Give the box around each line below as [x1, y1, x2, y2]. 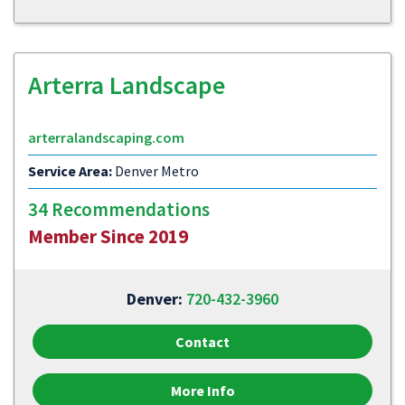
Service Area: [28, 162, 112, 180]
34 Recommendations [28, 197, 210, 221]
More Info [170, 381, 235, 400]
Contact [175, 333, 230, 351]
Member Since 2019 [28, 224, 188, 249]
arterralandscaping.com [28, 128, 184, 146]
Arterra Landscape [28, 69, 225, 101]
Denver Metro [112, 162, 199, 180]
